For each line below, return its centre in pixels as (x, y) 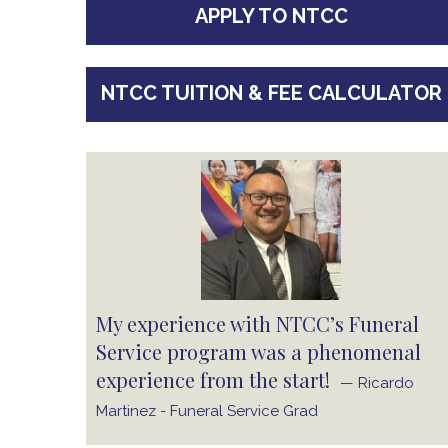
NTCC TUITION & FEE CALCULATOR (271, 93)
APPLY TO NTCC (271, 16)
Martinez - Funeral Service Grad (207, 411)
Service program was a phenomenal (258, 351)
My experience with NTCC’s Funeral (257, 323)
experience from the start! (218, 379)
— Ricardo (377, 383)
